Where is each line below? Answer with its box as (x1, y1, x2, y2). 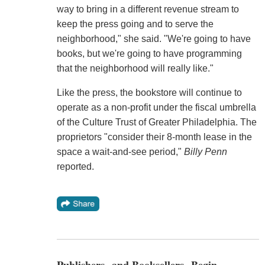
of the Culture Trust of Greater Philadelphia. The (56, 117, 257, 128)
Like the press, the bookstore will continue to (56, 88, 242, 98)
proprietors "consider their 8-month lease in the (56, 132, 252, 143)
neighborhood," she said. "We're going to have (56, 34, 251, 44)
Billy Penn (183, 147, 227, 157)
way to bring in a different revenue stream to (56, 4, 239, 15)
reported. (56, 161, 94, 172)
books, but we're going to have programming (56, 49, 242, 59)
